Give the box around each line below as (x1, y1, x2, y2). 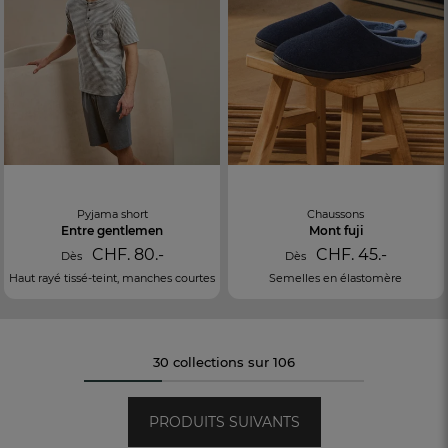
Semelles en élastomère (269, 270, 403, 285)
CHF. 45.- (311, 244, 387, 264)
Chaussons (307, 206, 365, 221)
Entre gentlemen (61, 222, 164, 238)
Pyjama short (76, 206, 148, 221)
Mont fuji (308, 222, 363, 238)
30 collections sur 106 (153, 353, 295, 370)
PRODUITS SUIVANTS (148, 412, 300, 431)
